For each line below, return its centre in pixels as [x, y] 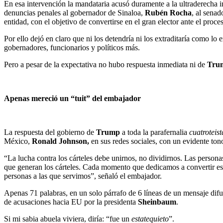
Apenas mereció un [37, 99]
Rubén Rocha [168, 13]
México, [18, 141]
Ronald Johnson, [60, 141]
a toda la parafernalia [155, 132]
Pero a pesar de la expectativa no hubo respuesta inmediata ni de [106, 65]
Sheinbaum [157, 202]
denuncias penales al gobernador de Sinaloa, [74, 13]
